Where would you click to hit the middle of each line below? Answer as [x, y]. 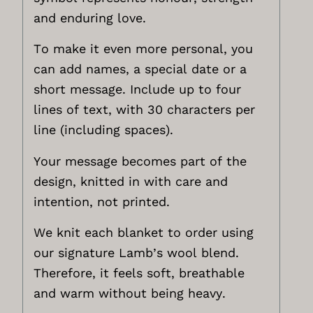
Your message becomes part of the [140, 161]
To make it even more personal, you [144, 49]
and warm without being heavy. [130, 293]
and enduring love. [90, 18]
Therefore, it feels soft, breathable [139, 272]
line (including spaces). [104, 130]
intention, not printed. [102, 201]
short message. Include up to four [138, 89]
